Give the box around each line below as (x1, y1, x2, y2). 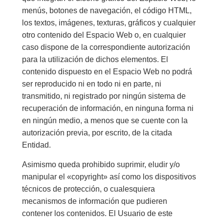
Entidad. (22, 141, 51, 150)
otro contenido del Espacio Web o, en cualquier (22, 31, 186, 40)
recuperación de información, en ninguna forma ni (22, 104, 194, 113)
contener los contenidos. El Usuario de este (22, 209, 173, 218)
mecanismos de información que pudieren (22, 197, 167, 205)
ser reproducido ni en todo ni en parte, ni (22, 80, 161, 88)
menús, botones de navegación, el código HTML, (22, 6, 192, 15)
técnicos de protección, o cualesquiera (22, 184, 155, 193)
